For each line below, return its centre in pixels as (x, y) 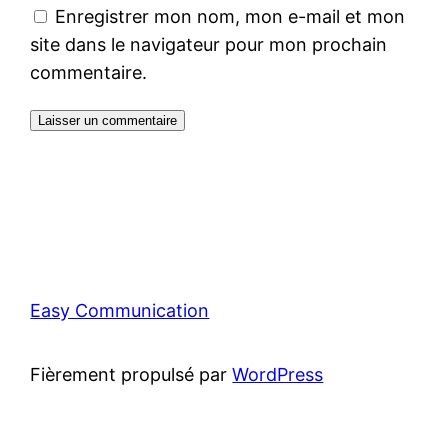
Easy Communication (120, 310)
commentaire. (89, 72)
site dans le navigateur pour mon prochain (209, 44)
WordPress (278, 374)
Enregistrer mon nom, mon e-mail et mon (230, 16)
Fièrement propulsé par (131, 374)
